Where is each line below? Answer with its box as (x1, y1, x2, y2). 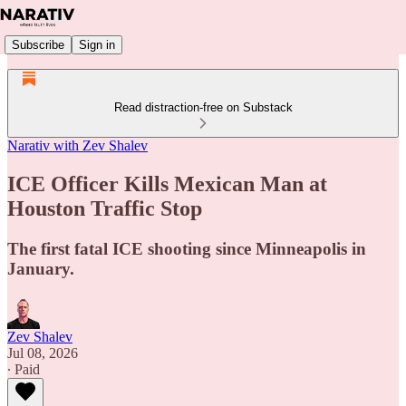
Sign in (79, 37, 115, 52)
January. (7, 258, 74, 278)
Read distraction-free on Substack (113, 101, 293, 114)
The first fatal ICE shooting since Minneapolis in (7, 238, 366, 258)
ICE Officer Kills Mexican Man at (7, 171, 327, 196)
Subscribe (12, 37, 64, 52)
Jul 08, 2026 (7, 344, 78, 361)
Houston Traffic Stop (7, 196, 202, 220)
